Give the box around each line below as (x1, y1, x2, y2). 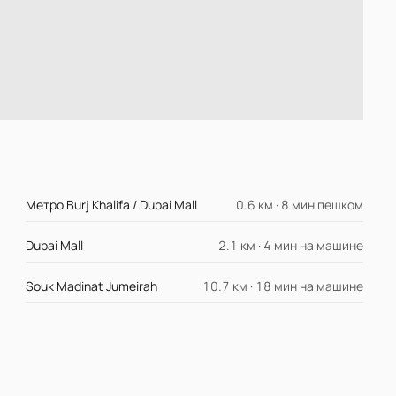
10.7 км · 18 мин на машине (202, 278, 363, 295)
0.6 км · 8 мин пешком (235, 196, 363, 214)
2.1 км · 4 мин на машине (217, 237, 363, 255)
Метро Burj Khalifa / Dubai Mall (26, 196, 198, 214)
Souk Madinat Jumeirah (26, 278, 158, 295)
